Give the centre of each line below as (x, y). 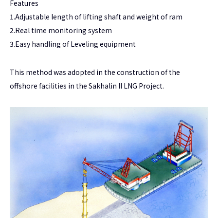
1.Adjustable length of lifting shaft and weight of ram (96, 17)
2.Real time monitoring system (61, 30)
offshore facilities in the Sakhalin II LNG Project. (87, 86)
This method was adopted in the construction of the (95, 72)
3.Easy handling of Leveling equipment (73, 44)
